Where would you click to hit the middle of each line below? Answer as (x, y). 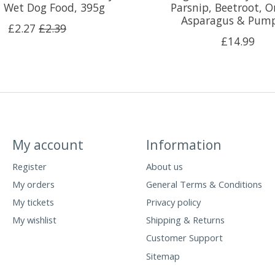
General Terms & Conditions (204, 184)
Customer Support (184, 238)
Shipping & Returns (185, 220)
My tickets (33, 202)
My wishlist (34, 220)
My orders (33, 184)
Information (184, 144)
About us (164, 166)
